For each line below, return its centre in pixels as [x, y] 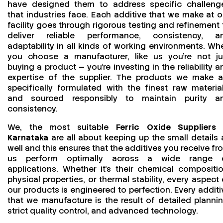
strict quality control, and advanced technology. [104, 211]
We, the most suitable [62, 127]
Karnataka [28, 137]
